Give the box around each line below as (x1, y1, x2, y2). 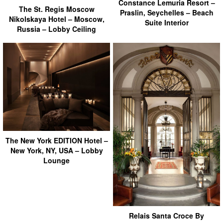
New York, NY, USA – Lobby (10, 145, 103, 155)
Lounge (43, 155, 70, 165)
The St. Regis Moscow (18, 4, 95, 14)
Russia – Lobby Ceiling (17, 24, 96, 34)
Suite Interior (144, 17, 189, 28)
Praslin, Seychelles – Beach (119, 7, 214, 18)
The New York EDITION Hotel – (5, 135, 108, 145)
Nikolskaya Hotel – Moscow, (8, 14, 105, 24)
